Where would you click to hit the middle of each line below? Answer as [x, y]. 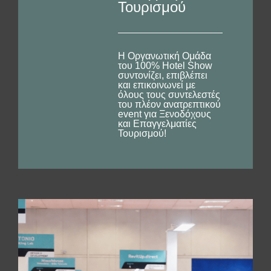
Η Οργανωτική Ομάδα [165, 56]
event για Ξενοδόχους [165, 114]
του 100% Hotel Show [165, 66]
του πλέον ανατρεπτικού [170, 104]
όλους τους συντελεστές [169, 95]
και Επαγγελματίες [158, 124]
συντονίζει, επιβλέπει [163, 75]
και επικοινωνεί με [157, 85]
